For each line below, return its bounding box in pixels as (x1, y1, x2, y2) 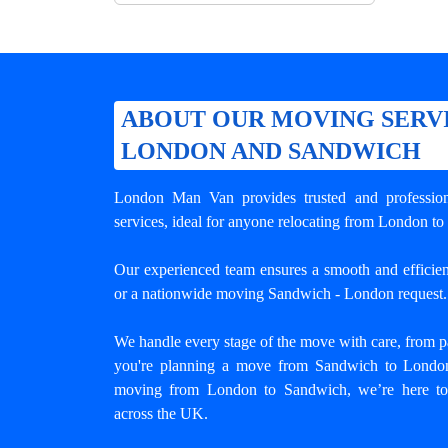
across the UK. (114, 404, 208, 422)
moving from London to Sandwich (114, 380, 347, 398)
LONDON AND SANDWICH (121, 138, 422, 165)
